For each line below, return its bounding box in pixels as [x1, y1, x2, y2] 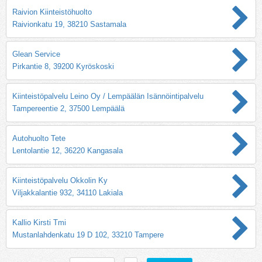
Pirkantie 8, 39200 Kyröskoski [12, 61, 114, 71]
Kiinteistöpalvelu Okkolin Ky [12, 175, 108, 185]
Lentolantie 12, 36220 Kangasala [12, 146, 123, 155]
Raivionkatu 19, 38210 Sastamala [12, 19, 126, 29]
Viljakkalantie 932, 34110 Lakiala [12, 188, 123, 197]
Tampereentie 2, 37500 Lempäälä [12, 104, 125, 113]
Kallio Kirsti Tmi [12, 218, 66, 227]
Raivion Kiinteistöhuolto [12, 7, 92, 16]
